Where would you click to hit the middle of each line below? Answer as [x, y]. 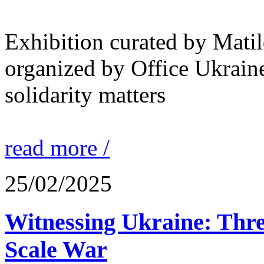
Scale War [56, 249]
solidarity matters [85, 94]
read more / [57, 147]
